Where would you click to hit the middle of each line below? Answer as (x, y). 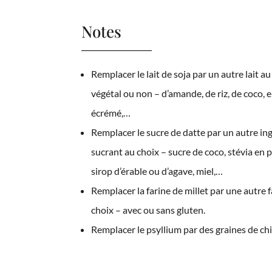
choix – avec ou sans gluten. (148, 209)
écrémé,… (111, 112)
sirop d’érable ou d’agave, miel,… (157, 171)
